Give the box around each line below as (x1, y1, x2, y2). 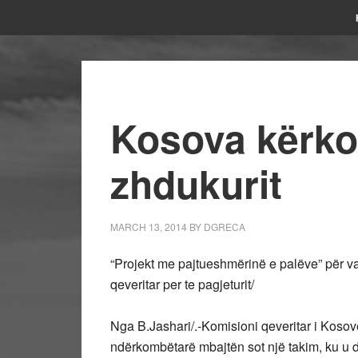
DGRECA (204, 220, 245, 233)
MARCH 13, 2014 (110, 220, 187, 233)
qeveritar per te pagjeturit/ (110, 275, 254, 293)
